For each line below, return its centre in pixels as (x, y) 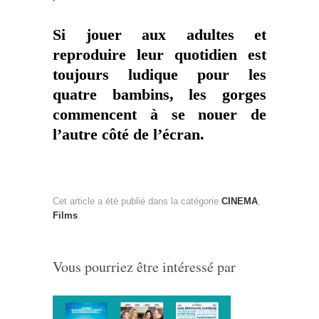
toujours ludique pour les (159, 74)
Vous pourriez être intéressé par (144, 266)
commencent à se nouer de (159, 114)
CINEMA (240, 201)
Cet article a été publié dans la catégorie (137, 201)
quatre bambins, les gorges (159, 94)
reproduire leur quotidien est (159, 54)
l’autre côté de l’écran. (129, 134)
